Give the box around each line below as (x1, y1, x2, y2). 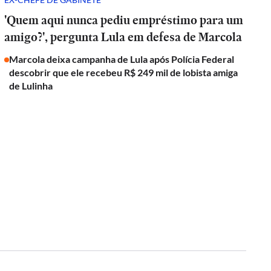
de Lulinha (9, 80, 53, 91)
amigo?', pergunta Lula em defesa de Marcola (4, 28, 243, 45)
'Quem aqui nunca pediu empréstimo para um (4, 11, 244, 28)
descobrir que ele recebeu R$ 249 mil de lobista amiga (9, 67, 238, 78)
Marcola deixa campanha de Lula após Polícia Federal (9, 53, 235, 65)
